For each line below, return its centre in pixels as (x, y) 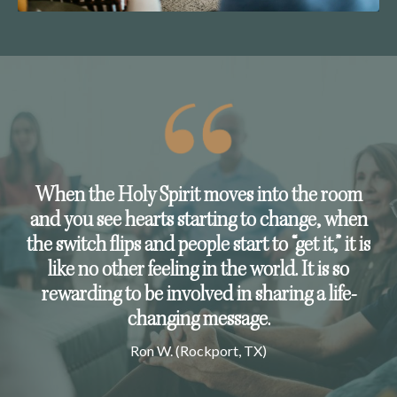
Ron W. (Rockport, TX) (198, 351)
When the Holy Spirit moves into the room (198, 197)
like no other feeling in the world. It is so (198, 272)
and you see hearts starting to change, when (198, 222)
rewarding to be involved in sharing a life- (198, 296)
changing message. (198, 321)
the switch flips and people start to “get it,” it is (198, 247)
